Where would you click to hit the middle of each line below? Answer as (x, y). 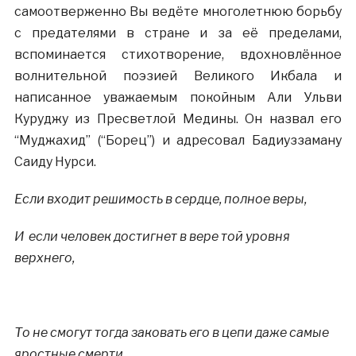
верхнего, (44, 258)
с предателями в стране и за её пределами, (178, 33)
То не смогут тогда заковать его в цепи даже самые (171, 333)
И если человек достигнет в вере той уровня (152, 236)
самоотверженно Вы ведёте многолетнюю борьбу (178, 12)
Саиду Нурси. (55, 162)
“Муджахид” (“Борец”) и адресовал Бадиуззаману (178, 140)
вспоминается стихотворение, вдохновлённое (178, 54)
